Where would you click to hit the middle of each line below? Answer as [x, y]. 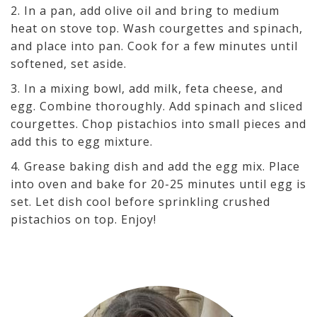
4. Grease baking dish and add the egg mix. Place [155, 167]
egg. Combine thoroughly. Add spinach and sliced [157, 106]
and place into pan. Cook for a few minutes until [154, 46]
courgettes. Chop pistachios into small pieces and [158, 124]
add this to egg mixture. [83, 142]
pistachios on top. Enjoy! [83, 220]
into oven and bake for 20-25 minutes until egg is [158, 184]
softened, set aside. [69, 64]
